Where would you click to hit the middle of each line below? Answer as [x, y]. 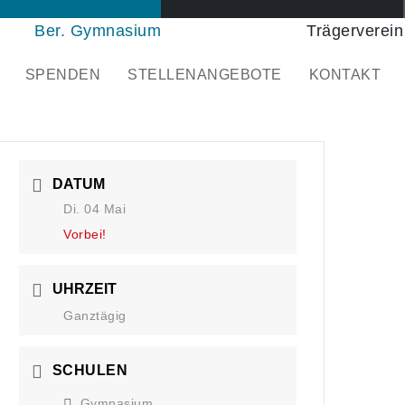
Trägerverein [355, 31]
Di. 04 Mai [95, 209]
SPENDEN [62, 75]
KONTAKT [344, 75]
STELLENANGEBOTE [205, 75]
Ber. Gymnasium [98, 31]
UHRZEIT [84, 289]
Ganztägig [95, 316]
